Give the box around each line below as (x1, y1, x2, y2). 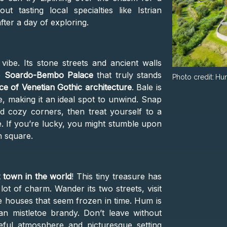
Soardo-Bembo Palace (4, 70, 94, 81)
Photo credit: (172, 72, 214, 81)
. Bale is (131, 82, 162, 93)
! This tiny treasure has (71, 171, 162, 182)
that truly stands (93, 70, 162, 81)
